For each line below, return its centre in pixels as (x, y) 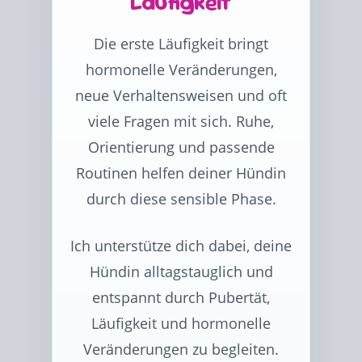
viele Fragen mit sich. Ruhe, (181, 121)
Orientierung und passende (181, 147)
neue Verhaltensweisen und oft (181, 95)
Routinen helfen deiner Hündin (181, 173)
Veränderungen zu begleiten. (181, 349)
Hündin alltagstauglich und (181, 271)
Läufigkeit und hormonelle (181, 323)
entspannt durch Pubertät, (181, 297)
